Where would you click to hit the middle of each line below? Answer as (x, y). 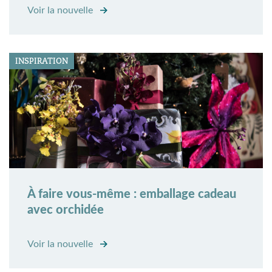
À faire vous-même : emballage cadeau (132, 195)
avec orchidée (66, 210)
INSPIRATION (42, 61)
